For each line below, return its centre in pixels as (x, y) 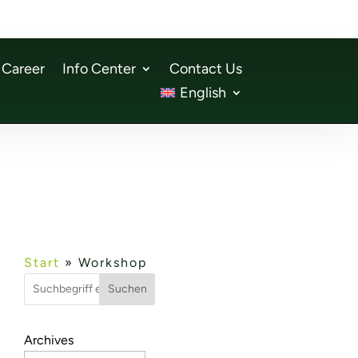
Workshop (113, 262)
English (203, 93)
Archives (49, 340)
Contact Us (205, 69)
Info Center (99, 69)
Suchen (127, 289)
